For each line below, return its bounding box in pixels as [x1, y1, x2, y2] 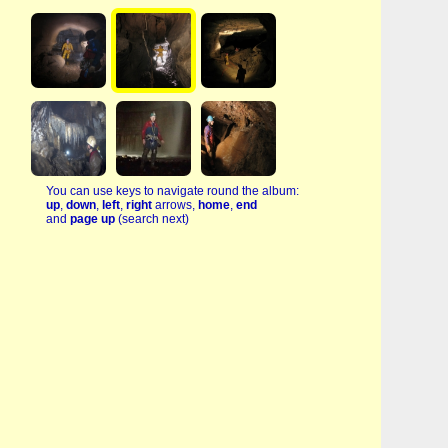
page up [70, 211, 118, 226]
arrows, [152, 197, 198, 212]
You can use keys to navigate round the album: [46, 183, 299, 198]
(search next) [118, 211, 189, 226]
